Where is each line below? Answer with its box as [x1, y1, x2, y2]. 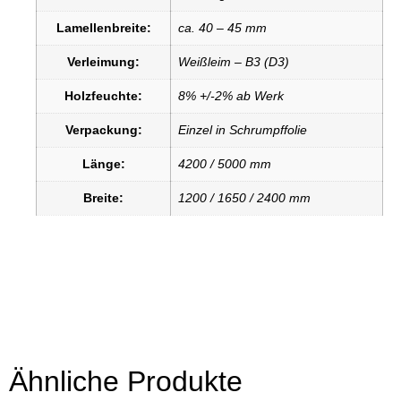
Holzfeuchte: [64, 89, 142, 104]
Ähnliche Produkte [9, 364, 243, 397]
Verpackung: [64, 123, 142, 138]
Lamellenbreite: [55, 21, 151, 36]
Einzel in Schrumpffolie [178, 123, 307, 138]
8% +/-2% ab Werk [178, 89, 284, 104]
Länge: [81, 157, 125, 172]
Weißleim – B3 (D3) [178, 55, 289, 70]
